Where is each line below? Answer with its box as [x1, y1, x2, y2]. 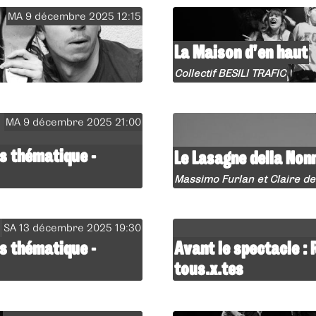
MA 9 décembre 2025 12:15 [8, 10, 142, 22]
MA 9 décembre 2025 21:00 [6, 116, 142, 128]
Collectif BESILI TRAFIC [174, 67, 286, 79]
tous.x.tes [174, 257, 244, 279]
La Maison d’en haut [174, 41, 308, 63]
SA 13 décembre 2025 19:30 [4, 221, 142, 233]
